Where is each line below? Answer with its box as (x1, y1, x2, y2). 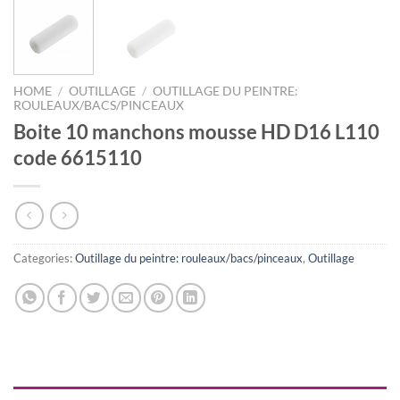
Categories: (13, 251, 75, 266)
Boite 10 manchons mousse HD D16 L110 (13, 119, 379, 144)
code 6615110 (13, 145, 142, 170)
